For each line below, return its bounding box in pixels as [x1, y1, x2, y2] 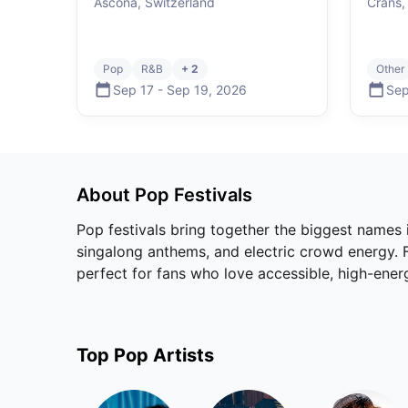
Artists [148, 344, 214, 366]
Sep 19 [167, 81, 209, 97]
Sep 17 [113, 81, 154, 97]
